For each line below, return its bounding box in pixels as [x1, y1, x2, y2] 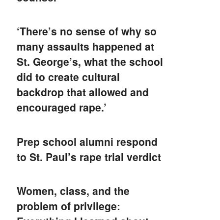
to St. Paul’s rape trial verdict [17, 149, 162, 164]
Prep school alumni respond [17, 134, 158, 149]
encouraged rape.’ [17, 100, 107, 115]
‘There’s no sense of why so [17, 24, 157, 39]
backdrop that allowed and [17, 84, 149, 100]
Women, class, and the [17, 183, 130, 198]
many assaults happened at [17, 39, 155, 54]
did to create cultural [17, 69, 120, 84]
